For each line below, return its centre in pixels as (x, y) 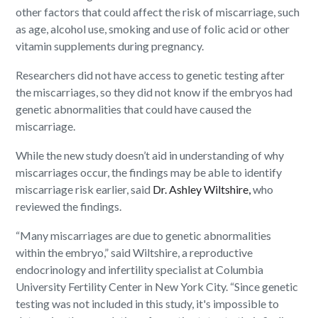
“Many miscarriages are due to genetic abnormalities (144, 236)
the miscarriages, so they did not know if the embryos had (154, 92)
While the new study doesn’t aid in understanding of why (150, 155)
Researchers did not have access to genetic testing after (150, 75)
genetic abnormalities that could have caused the (134, 109)
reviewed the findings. (69, 207)
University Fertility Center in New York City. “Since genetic (157, 287)
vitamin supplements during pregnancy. (110, 46)
